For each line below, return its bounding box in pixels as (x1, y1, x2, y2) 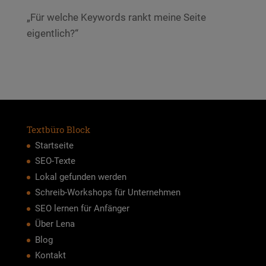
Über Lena (34, 218, 75, 230)
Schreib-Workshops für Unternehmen (34, 187, 180, 198)
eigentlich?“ (26, 27, 78, 39)
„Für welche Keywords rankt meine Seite (26, 11, 206, 23)
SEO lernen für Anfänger (34, 202, 129, 214)
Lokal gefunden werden (34, 171, 126, 182)
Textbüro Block (26, 123, 90, 135)
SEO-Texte (34, 156, 75, 167)
